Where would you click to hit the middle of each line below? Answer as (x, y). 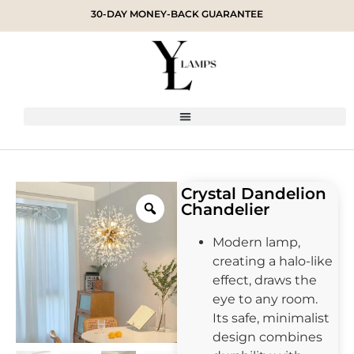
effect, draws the (265, 280)
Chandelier (225, 209)
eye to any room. (265, 299)
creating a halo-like (273, 261)
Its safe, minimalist (271, 318)
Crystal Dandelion (254, 193)
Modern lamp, (256, 242)
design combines (267, 337)
